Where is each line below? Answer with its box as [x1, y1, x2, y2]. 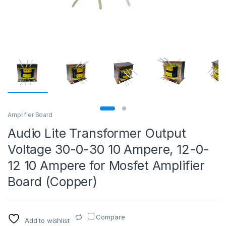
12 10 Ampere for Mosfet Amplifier [8, 158, 205, 174]
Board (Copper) [8, 174, 98, 190]
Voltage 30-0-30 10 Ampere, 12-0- [8, 142, 209, 157]
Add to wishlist [24, 216, 70, 225]
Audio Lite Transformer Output [8, 126, 186, 141]
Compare [96, 213, 125, 221]
